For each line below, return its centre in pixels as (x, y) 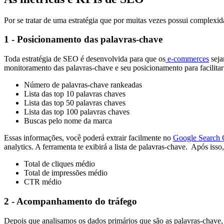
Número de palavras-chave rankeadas (83, 85)
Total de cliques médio (59, 164)
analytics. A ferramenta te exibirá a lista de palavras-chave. (97, 147)
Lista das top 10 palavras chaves (75, 94)
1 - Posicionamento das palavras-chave (83, 39)
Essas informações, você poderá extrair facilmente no (88, 138)
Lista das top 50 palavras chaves (75, 103)
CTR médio (43, 182)
